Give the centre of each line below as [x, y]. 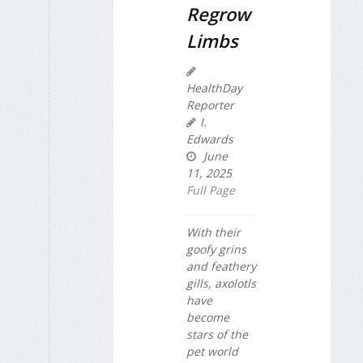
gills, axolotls [221, 284]
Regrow [218, 14]
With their [214, 233]
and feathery [221, 267]
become [208, 318]
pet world [212, 352]
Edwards [210, 139]
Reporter [210, 105]
